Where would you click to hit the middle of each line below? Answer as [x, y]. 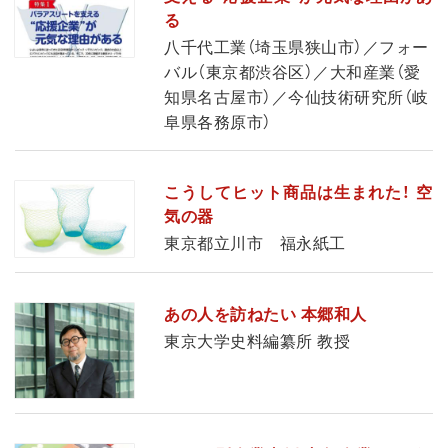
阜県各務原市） [218, 123]
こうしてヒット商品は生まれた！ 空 [298, 193]
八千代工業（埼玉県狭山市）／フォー [296, 48]
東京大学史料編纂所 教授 [257, 341]
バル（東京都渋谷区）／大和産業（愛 [292, 73]
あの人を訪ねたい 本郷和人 [265, 314]
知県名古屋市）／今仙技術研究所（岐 [296, 98]
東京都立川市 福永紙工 [255, 244]
